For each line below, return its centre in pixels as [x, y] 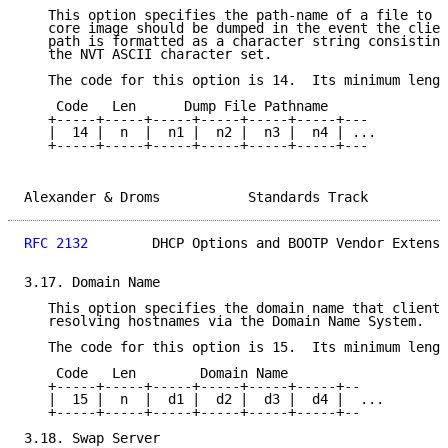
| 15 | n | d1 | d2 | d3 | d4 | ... [204, 399]
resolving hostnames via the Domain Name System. [224, 321]
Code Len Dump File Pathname [176, 106]
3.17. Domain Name [92, 282]
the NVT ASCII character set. [148, 54]
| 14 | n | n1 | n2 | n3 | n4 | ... [200, 132]
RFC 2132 [56, 243]
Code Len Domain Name [156, 373]
